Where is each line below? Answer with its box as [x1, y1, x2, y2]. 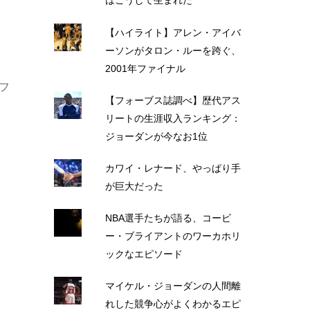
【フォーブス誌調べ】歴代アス [104, 94, 241, 106]
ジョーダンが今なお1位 [104, 130, 208, 142]
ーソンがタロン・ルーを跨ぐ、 [104, 44, 241, 56]
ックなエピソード [104, 248, 183, 259]
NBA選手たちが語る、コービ [104, 212, 231, 224]
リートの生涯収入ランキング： [104, 112, 241, 124]
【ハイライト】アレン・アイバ [104, 26, 241, 38]
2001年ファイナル [104, 62, 185, 74]
